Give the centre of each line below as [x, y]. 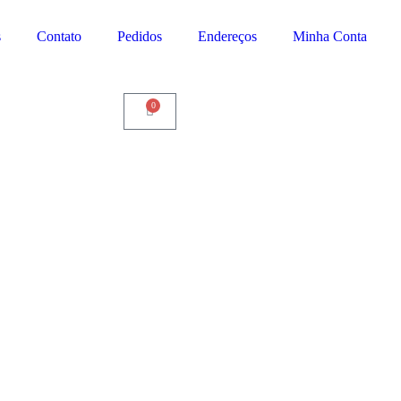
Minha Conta [330, 36]
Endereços [227, 36]
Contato [59, 36]
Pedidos [140, 36]
